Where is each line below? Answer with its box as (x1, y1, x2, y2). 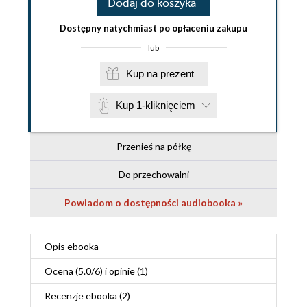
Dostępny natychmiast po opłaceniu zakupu (60, 23, 247, 34)
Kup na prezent (160, 68, 194, 80)
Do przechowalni (118, 169, 189, 181)
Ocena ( (45, 265, 78, 278)
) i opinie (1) (100, 265, 148, 278)
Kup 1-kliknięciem (116, 99, 195, 112)
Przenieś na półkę (116, 140, 191, 153)
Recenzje (45, 290, 86, 302)
